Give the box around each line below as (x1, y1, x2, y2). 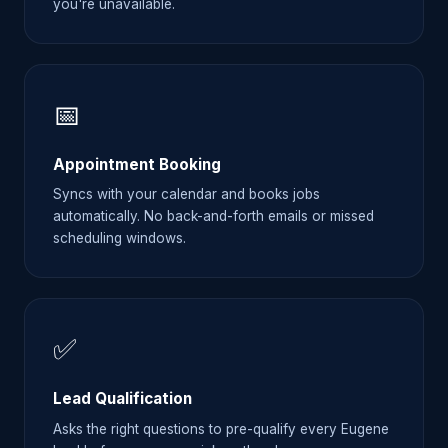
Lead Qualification (53, 389, 192, 409)
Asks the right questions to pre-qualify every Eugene (53, 420, 389, 437)
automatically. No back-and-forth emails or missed (53, 208, 374, 225)
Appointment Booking (53, 154, 221, 174)
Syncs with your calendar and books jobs (53, 186, 320, 203)
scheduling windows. (53, 230, 186, 247)
